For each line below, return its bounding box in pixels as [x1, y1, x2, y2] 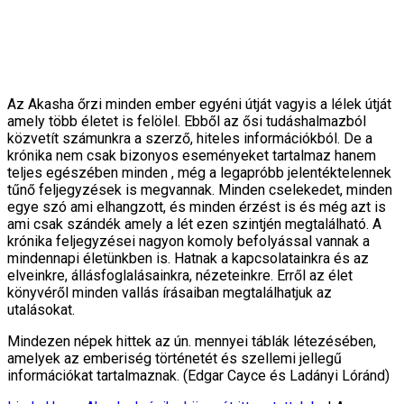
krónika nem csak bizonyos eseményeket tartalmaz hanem [7, 146, 376, 164]
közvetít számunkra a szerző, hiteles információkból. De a [7, 129, 372, 147]
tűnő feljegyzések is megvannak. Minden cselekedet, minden [7, 180, 392, 198]
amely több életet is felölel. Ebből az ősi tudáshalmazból [7, 112, 366, 130]
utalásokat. [7, 300, 75, 318]
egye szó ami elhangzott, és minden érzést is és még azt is [7, 197, 386, 216]
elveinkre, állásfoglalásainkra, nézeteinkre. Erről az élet [7, 266, 353, 284]
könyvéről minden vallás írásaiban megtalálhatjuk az [7, 283, 332, 301]
